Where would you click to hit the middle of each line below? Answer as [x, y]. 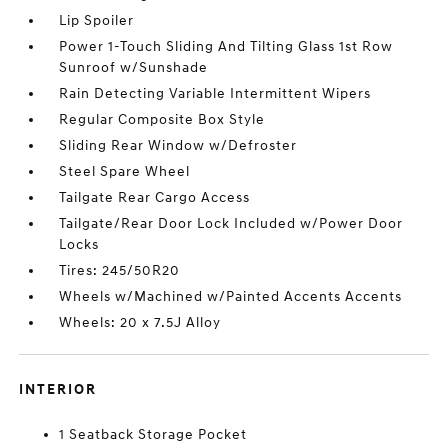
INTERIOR [58, 389]
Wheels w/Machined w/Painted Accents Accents [231, 296]
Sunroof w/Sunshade [134, 67]
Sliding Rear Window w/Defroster [178, 145]
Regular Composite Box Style [162, 119]
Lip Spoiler [97, 20]
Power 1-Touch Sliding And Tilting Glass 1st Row [226, 46]
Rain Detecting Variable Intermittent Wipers [215, 93]
